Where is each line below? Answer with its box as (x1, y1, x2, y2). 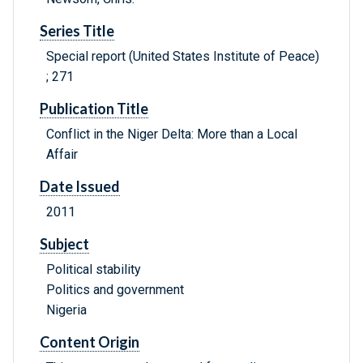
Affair (46, 147, 78, 163)
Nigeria (46, 302, 87, 318)
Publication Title (40, 100, 148, 118)
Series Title (40, 22, 114, 41)
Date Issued (40, 177, 120, 196)
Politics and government (46, 282, 184, 298)
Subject (40, 235, 89, 254)
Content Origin (40, 333, 139, 352)
